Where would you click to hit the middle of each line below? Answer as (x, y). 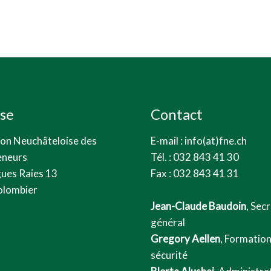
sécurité (169, 255)
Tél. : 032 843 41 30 (195, 157)
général (168, 222)
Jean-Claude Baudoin (198, 206)
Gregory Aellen (185, 238)
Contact (177, 114)
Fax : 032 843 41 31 (195, 173)
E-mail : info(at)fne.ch (199, 140)
